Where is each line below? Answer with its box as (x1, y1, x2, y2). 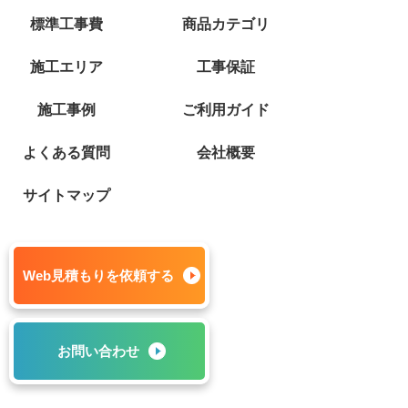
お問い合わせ (56, 342, 139, 359)
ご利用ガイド (181, 102, 270, 118)
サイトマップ (22, 188, 110, 204)
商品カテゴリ (181, 16, 270, 33)
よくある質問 (22, 145, 110, 161)
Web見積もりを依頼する (22, 267, 174, 283)
